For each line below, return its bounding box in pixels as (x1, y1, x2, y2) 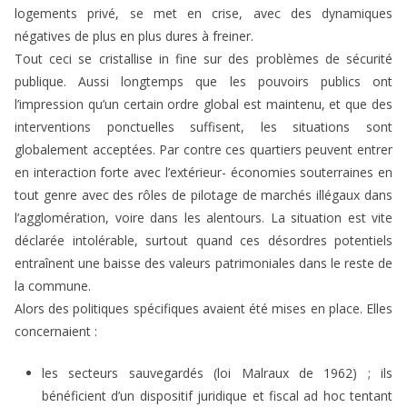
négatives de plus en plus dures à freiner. (15, 27, 253, 45)
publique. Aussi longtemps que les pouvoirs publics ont (15, 73, 392, 91)
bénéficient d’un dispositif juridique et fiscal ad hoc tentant (42, 387, 392, 405)
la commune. (15, 277, 91, 295)
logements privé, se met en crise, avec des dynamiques (15, 5, 392, 23)
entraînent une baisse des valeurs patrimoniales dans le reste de (15, 254, 392, 273)
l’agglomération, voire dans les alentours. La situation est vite (15, 209, 392, 227)
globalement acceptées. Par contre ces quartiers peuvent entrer (15, 141, 392, 159)
